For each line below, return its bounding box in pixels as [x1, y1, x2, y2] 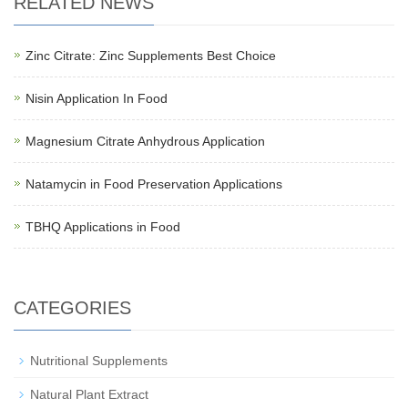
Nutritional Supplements [30, 353, 168, 369]
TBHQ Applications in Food [25, 219, 180, 235]
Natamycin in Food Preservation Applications [25, 177, 282, 192]
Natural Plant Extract [30, 387, 148, 403]
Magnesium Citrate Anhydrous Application [25, 134, 265, 149]
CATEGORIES [14, 298, 131, 319]
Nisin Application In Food [25, 91, 168, 107]
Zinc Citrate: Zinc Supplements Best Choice [25, 48, 276, 64]
